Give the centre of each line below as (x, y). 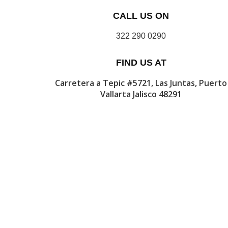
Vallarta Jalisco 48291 (141, 94)
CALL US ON (141, 16)
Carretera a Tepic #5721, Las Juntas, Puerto (141, 83)
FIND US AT (141, 63)
